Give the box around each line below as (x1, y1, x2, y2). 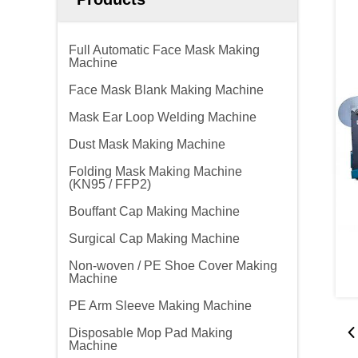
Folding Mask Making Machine (69, 165, 242, 178)
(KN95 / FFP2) (69, 177, 151, 191)
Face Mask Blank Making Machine (69, 83, 264, 97)
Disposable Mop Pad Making (69, 326, 233, 340)
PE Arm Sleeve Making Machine (69, 299, 252, 312)
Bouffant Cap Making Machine (69, 205, 240, 218)
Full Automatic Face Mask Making (69, 43, 260, 57)
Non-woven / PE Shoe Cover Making (69, 259, 277, 272)
